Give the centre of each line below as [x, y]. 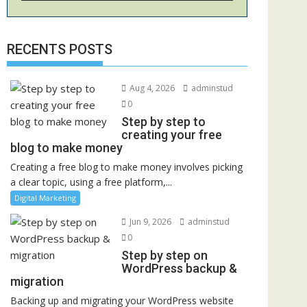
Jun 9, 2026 [149, 221]
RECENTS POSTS [60, 49]
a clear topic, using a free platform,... [91, 182]
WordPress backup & [179, 268]
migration [37, 281]
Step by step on [164, 255]
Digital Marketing [45, 197]
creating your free [171, 134]
